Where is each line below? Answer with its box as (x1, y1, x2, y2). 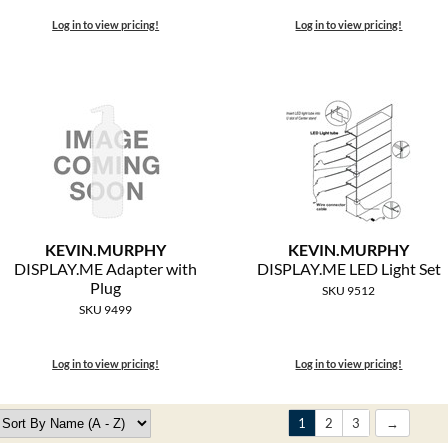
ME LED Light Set (321, 259, 441, 279)
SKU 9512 (322, 283, 376, 299)
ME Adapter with (79, 259, 198, 279)
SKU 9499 (79, 302, 133, 318)
